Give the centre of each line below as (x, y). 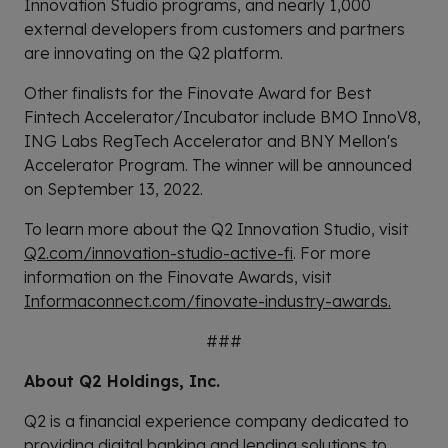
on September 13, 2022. (113, 189)
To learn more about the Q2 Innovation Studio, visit (216, 229)
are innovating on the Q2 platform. (153, 53)
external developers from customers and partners (214, 29)
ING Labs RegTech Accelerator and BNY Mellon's (211, 141)
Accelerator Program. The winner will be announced (218, 165)
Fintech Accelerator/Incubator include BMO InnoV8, (222, 117)
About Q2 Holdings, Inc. (122, 381)
